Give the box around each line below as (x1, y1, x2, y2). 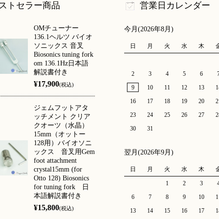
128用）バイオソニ (33, 139, 92, 147)
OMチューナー (33, 24, 79, 32)
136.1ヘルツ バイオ (33, 33, 92, 41)
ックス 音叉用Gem (33, 148, 95, 155)
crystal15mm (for (33, 165, 82, 173)
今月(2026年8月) (124, 25, 174, 33)
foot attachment (33, 156, 77, 164)
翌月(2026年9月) (124, 148, 174, 156)
